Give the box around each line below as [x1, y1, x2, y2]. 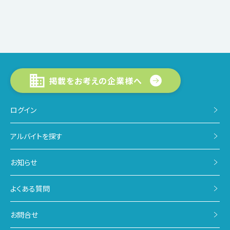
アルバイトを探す [10, 131, 63, 142]
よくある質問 [10, 183, 50, 194]
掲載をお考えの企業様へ [49, 74, 142, 87]
